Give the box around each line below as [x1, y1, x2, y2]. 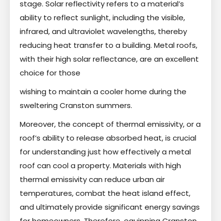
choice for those [20, 67, 80, 78]
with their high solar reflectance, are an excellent [20, 53, 199, 64]
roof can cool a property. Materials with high [20, 160, 181, 171]
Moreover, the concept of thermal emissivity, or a [20, 118, 201, 129]
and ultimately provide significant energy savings [20, 201, 200, 212]
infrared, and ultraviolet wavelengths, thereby [20, 26, 187, 37]
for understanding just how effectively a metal [20, 146, 191, 157]
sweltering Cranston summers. [20, 100, 132, 110]
